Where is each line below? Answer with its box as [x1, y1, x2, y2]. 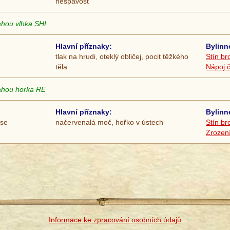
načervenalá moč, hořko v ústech [55, 118, 163, 127]
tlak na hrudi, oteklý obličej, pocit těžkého [55, 52, 188, 61]
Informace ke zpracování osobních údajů [49, 216, 181, 224]
